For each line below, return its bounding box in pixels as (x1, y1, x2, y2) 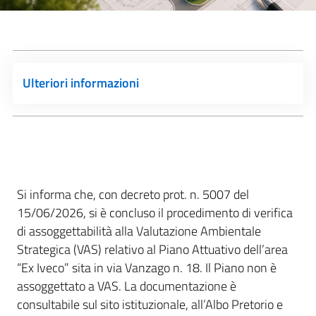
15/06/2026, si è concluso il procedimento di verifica (17, 203, 293, 223)
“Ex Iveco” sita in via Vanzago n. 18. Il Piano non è (17, 258, 276, 278)
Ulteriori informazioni (23, 73, 139, 93)
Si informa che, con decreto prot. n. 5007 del (17, 185, 249, 205)
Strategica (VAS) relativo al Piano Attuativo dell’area (17, 240, 288, 260)
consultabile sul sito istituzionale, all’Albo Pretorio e (17, 295, 283, 315)
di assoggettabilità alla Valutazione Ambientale (17, 221, 261, 241)
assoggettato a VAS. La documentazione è (17, 276, 236, 296)
